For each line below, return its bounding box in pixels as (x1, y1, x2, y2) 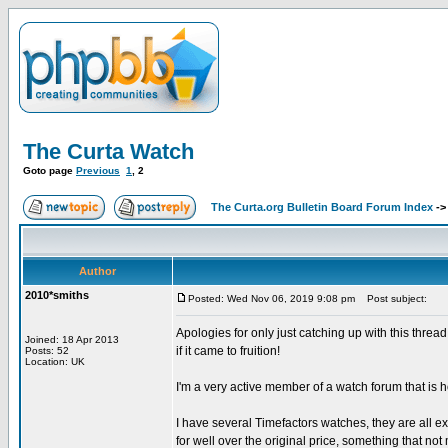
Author (79, 265, 116, 277)
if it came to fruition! (176, 344, 280, 358)
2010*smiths (25, 289, 89, 301)
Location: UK (25, 356, 85, 367)
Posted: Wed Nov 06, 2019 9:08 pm (188, 293, 355, 304)
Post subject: (358, 293, 427, 304)
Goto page (23, 165, 76, 176)
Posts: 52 (25, 345, 69, 356)
